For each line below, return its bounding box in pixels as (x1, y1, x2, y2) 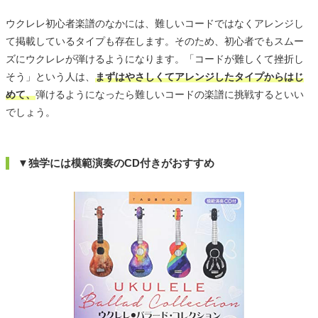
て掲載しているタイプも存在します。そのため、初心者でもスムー (6, 35, 304, 47)
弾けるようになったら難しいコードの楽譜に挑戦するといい (35, 88, 304, 100)
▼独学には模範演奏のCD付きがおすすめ (18, 156, 214, 169)
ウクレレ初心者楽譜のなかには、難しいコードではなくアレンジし (6, 17, 304, 29)
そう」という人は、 (6, 70, 95, 82)
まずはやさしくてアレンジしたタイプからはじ (95, 70, 304, 82)
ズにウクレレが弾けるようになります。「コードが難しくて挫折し (6, 53, 304, 65)
